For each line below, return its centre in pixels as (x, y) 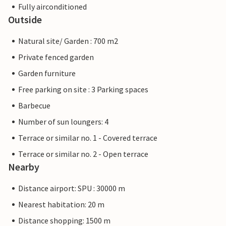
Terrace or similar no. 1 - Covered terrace (88, 138)
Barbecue (34, 106)
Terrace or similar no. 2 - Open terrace (83, 154)
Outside (25, 20)
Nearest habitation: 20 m (61, 205)
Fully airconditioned (52, 7)
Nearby (24, 167)
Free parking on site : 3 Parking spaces (83, 90)
